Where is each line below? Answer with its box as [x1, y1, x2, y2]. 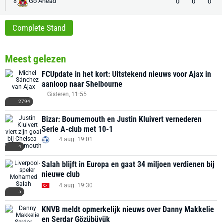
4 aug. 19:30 [59, 181, 93, 189]
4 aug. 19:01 [59, 136, 93, 143]
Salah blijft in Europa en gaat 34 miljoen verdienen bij [42, 160, 215, 169]
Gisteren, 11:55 [47, 91, 87, 98]
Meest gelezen [5, 53, 66, 65]
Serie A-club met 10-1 [42, 124, 113, 134]
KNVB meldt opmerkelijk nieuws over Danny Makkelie [42, 205, 214, 214]
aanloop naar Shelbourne [42, 79, 122, 89]
